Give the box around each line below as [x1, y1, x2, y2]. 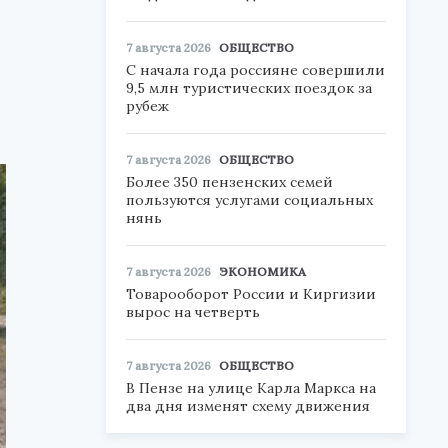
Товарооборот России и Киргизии [126, 285, 376, 303]
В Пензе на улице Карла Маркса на [126, 379, 376, 397]
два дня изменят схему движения [126, 397, 370, 415]
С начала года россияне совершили [126, 61, 385, 79]
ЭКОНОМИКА [219, 264, 306, 279]
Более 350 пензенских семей [126, 173, 333, 191]
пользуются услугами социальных [126, 191, 373, 209]
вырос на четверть [126, 303, 260, 321]
